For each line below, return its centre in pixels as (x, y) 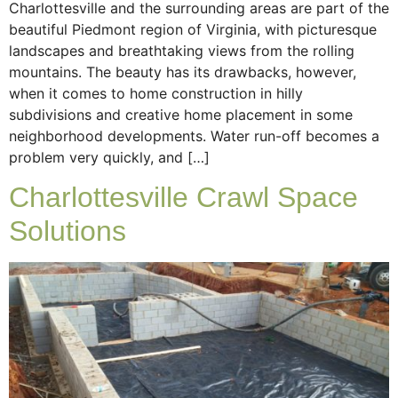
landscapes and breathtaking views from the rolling (182, 50)
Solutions (68, 231)
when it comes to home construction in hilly (156, 93)
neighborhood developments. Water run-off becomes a (194, 135)
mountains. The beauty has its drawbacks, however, (183, 72)
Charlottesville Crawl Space (183, 198)
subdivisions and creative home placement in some (181, 114)
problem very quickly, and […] (109, 157)
